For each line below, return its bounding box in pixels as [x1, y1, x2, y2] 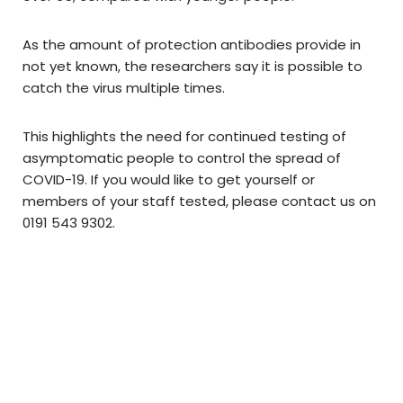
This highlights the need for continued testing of [22, 127, 346, 147]
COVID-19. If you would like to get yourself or [22, 170, 315, 190]
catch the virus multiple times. [22, 78, 225, 98]
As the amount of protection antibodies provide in [22, 35, 361, 55]
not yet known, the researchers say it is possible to [22, 57, 363, 76]
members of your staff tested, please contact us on [22, 192, 376, 211]
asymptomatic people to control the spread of [22, 148, 341, 168]
